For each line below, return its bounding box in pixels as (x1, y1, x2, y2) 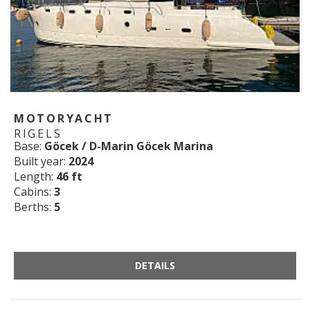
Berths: (14, 199, 54, 215)
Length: (14, 169, 56, 185)
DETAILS (135, 259, 175, 273)
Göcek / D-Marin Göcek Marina (44, 138, 213, 154)
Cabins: (14, 184, 54, 200)
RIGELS (14, 126, 62, 142)
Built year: (14, 154, 69, 170)
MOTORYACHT (14, 111, 113, 127)
